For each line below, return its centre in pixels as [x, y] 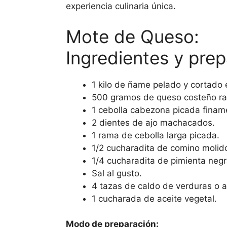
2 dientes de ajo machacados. [153, 122]
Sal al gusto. [117, 173]
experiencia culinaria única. [121, 6]
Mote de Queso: [133, 36]
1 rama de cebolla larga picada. [156, 135]
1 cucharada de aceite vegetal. [154, 198]
